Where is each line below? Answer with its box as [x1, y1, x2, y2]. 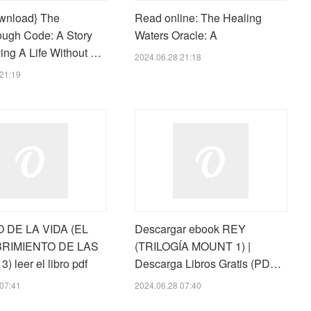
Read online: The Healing [134, 10, 262, 26]
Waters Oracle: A [134, 27, 217, 44]
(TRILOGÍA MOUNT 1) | [134, 237, 251, 254]
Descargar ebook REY [134, 220, 246, 237]
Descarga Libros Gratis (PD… [134, 255, 281, 271]
